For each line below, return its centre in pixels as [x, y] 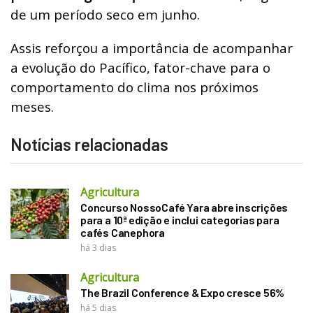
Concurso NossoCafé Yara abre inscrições [184, 207]
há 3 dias [98, 247]
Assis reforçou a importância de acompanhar [152, 48]
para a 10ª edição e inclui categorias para [180, 219]
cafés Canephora [123, 232]
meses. [32, 106]
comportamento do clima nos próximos [134, 87]
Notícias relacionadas [89, 144]
